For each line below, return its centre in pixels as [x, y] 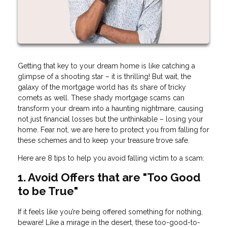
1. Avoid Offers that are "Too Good [109, 178]
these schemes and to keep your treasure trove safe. [104, 141]
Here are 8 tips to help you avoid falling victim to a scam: [111, 158]
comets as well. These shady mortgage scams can [101, 98]
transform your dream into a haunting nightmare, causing [110, 109]
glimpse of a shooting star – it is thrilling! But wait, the [104, 77]
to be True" [48, 191]
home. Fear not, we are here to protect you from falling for [113, 130]
